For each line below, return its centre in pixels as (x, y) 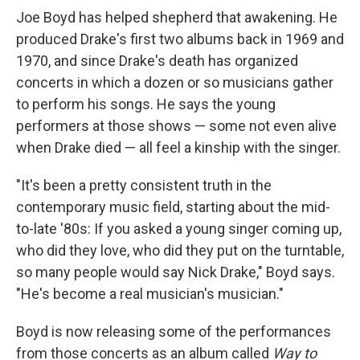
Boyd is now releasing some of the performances (174, 332)
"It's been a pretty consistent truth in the (144, 186)
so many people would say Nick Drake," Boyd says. (176, 272)
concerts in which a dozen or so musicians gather (175, 83)
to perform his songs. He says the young (146, 104)
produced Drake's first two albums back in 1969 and (180, 39)
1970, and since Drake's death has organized (157, 61)
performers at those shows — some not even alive (176, 126)
